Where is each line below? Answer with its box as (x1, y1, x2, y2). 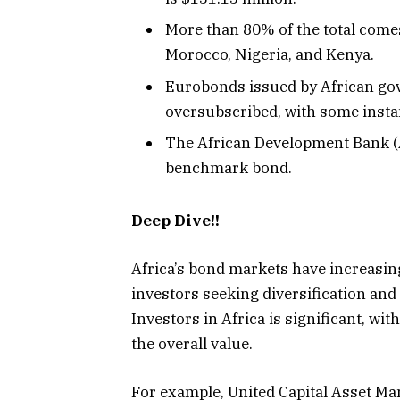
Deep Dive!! (131, 210, 220, 230)
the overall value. (131, 334, 256, 354)
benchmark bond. (165, 158, 292, 179)
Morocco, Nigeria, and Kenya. (165, 45, 374, 65)
